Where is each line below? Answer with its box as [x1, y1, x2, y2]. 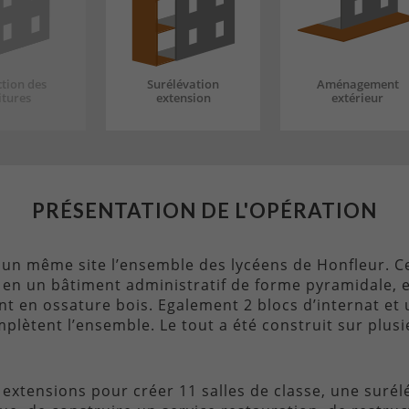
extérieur [331, 89, 383, 107]
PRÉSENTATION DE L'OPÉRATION [32, 198, 377, 224]
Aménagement [316, 76, 399, 93]
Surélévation [147, 76, 219, 93]
